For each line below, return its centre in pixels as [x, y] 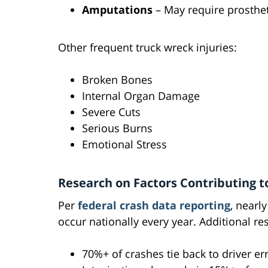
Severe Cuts [111, 112]
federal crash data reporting [154, 205]
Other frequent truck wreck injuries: [147, 48]
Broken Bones [117, 80]
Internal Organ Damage [141, 96]
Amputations [117, 10]
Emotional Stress [124, 144]
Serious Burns [117, 128]
